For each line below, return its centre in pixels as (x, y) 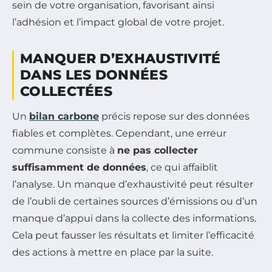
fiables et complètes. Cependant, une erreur (119, 133)
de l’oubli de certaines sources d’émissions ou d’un (135, 201)
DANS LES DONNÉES (94, 75)
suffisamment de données (79, 167)
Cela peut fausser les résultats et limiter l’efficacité (133, 235)
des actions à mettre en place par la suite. (113, 252)
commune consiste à (65, 150)
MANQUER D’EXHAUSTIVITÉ (121, 58)
